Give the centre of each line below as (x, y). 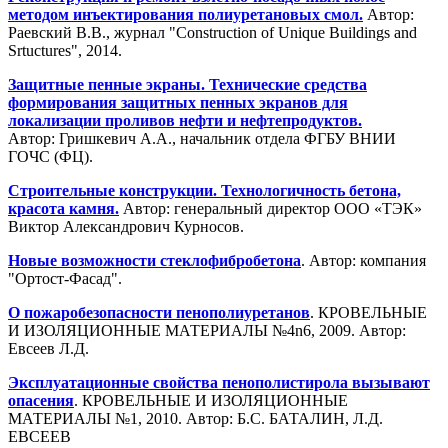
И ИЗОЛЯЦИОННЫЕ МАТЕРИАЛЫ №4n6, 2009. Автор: (207, 330)
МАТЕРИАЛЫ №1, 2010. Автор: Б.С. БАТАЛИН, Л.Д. (195, 418)
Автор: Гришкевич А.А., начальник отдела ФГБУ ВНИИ (202, 138)
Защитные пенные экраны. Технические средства (187, 84)
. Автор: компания (363, 260)
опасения (41, 400)
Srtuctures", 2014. (65, 50)
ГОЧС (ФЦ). (50, 156)
